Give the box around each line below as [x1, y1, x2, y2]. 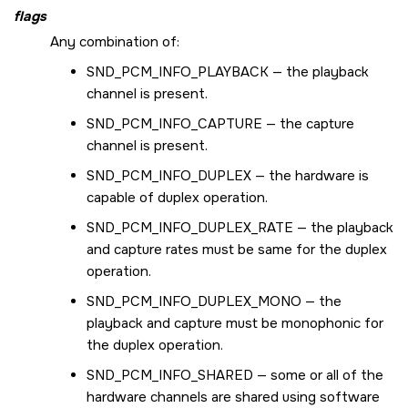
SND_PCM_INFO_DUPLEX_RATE [87, 219, 293, 238]
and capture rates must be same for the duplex [87, 240, 387, 260]
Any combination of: [50, 33, 179, 52]
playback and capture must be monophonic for [87, 314, 383, 333]
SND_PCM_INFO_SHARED [87, 366, 253, 385]
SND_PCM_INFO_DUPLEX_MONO [87, 292, 301, 311]
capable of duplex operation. [87, 189, 268, 208]
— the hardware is [251, 167, 369, 186]
